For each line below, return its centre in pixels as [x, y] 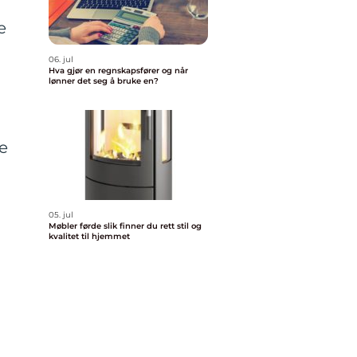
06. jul [61, 59]
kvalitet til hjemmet [89, 236]
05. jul [61, 215]
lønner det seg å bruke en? [104, 81]
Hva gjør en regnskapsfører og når [105, 71]
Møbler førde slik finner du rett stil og [76, 226]
